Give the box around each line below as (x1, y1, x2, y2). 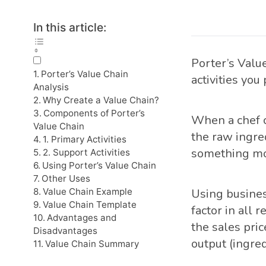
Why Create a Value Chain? (43, 94, 160, 106)
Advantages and (47, 212, 117, 223)
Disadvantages (33, 225, 97, 236)
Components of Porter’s (43, 107, 145, 119)
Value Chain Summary (45, 238, 140, 249)
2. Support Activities (43, 147, 131, 158)
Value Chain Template (43, 199, 137, 210)
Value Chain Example (43, 186, 133, 197)
